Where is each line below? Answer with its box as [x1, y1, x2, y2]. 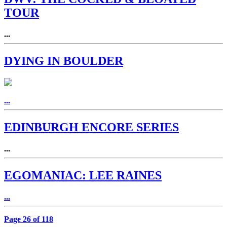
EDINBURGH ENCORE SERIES [4, 120, 179, 134]
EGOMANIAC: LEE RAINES [4, 168, 162, 182]
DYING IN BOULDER [4, 54, 123, 67]
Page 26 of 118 [4, 214, 53, 223]
